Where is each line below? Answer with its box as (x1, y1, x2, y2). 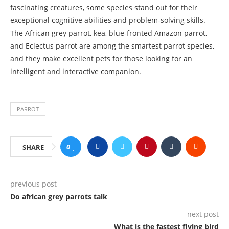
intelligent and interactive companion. (10, 66, 141, 76)
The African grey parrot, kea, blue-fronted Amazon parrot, (10, 28, 207, 38)
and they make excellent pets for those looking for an (10, 53, 192, 63)
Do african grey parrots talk (10, 191, 107, 201)
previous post (10, 178, 57, 189)
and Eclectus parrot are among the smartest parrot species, (10, 40, 214, 51)
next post (187, 209, 219, 219)
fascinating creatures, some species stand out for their (10, 2, 197, 12)
